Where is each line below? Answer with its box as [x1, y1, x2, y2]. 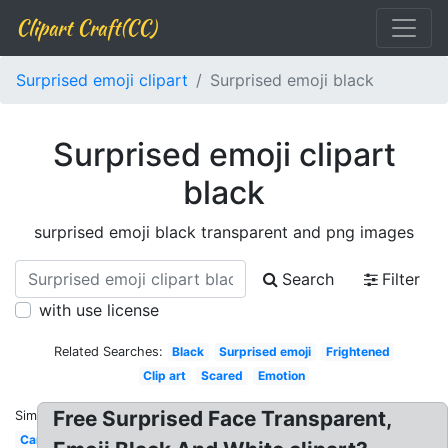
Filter [382, 269, 420, 289]
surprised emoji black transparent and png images [34, 222, 414, 242]
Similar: [15, 408, 59, 423]
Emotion [257, 368, 305, 383]
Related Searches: [53, 344, 163, 359]
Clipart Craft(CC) [16, 13, 156, 42]
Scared [201, 368, 243, 383]
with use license [39, 300, 159, 320]
